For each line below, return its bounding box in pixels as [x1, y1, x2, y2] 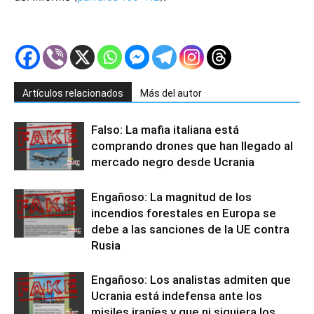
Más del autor [140, 88, 202, 100]
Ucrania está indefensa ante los [91, 289, 262, 303]
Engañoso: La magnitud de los [91, 190, 252, 205]
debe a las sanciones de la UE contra [91, 222, 289, 237]
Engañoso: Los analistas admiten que [91, 273, 291, 287]
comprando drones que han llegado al [91, 139, 293, 153]
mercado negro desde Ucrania [91, 155, 254, 170]
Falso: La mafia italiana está [91, 123, 239, 137]
